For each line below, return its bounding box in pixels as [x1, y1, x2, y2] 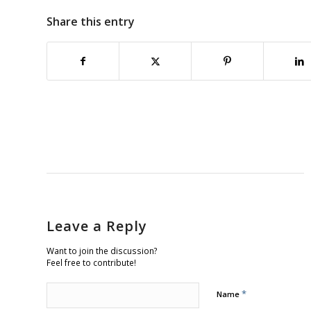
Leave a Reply [47, 216, 147, 235]
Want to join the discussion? [47, 244, 158, 256]
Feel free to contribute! [47, 256, 136, 268]
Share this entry [47, 13, 135, 29]
